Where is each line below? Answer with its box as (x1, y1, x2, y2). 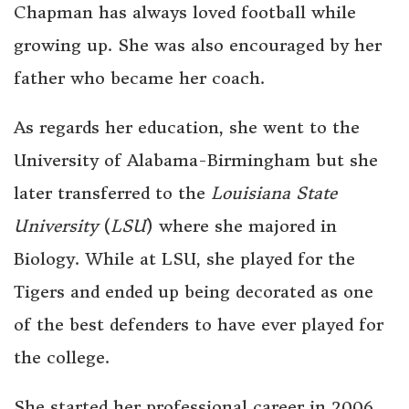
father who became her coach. (14, 67, 265, 89)
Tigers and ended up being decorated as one (14, 280, 373, 302)
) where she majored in (146, 215, 337, 236)
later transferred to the (14, 182, 211, 204)
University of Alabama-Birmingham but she (14, 149, 378, 171)
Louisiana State (211, 182, 337, 204)
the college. (14, 346, 110, 368)
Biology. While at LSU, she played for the (14, 247, 355, 269)
